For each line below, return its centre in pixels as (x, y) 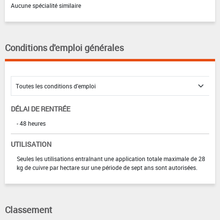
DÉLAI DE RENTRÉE (41, 109)
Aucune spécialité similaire (46, 6)
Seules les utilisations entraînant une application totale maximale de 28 (111, 159)
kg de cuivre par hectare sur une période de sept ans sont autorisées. (107, 168)
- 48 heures (31, 124)
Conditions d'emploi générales (64, 48)
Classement (28, 210)
